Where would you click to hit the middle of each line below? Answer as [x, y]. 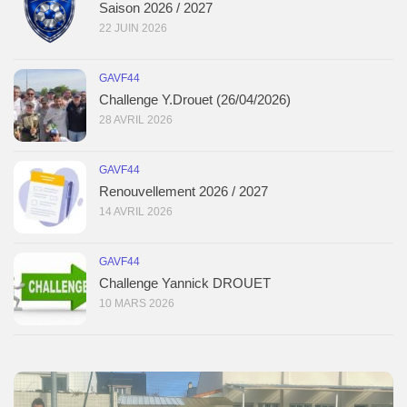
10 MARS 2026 [137, 303]
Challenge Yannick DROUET [185, 283]
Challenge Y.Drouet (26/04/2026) [195, 99]
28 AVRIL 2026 [136, 119]
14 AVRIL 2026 [136, 211]
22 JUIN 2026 [133, 28]
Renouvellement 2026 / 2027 [184, 191]
